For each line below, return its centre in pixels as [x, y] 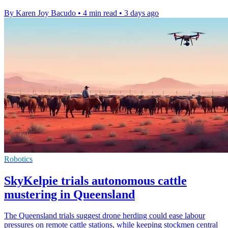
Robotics [18, 159]
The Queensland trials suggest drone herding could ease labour [105, 216]
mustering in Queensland [69, 194]
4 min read [100, 13]
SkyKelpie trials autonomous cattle [95, 180]
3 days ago [141, 13]
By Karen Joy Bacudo [40, 13]
